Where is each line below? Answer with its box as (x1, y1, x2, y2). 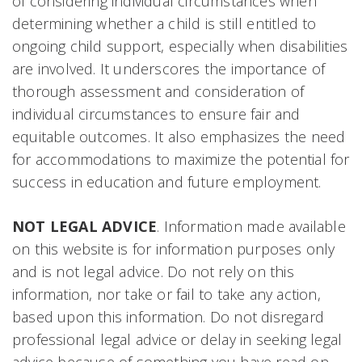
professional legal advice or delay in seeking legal (12, 329, 343, 349)
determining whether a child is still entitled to (12, 13, 317, 33)
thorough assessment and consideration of (12, 81, 305, 101)
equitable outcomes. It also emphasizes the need (12, 126, 346, 146)
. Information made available (157, 216, 346, 236)
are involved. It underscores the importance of (12, 58, 326, 78)
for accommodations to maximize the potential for (12, 149, 350, 169)
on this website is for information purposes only (12, 238, 335, 259)
